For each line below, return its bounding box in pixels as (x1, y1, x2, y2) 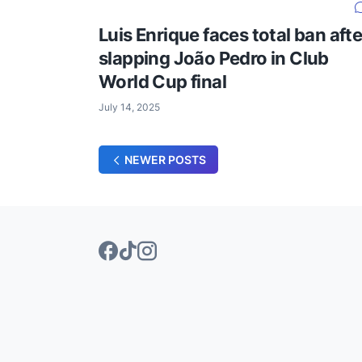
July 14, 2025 (99, 100, 160, 113)
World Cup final (99, 70, 226, 92)
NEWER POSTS (124, 153, 206, 167)
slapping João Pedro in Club (99, 47, 329, 69)
